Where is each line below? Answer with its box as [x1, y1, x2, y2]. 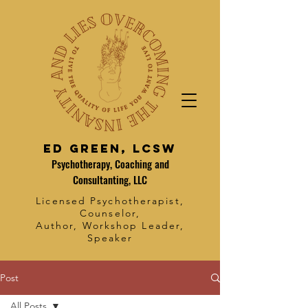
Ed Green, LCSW [43, 141, 177, 156]
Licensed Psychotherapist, [36, 195, 184, 207]
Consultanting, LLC [73, 172, 147, 187]
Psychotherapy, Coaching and [51, 156, 169, 171]
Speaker [87, 232, 133, 244]
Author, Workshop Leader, [35, 219, 185, 232]
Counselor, [80, 207, 140, 219]
